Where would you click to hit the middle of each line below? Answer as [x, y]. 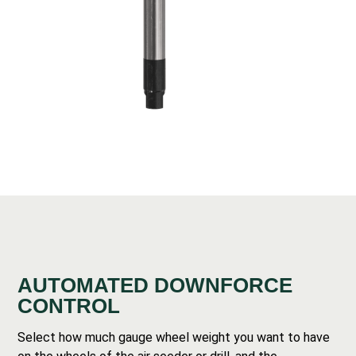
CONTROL [69, 306]
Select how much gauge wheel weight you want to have [174, 337]
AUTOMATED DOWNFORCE [155, 285]
